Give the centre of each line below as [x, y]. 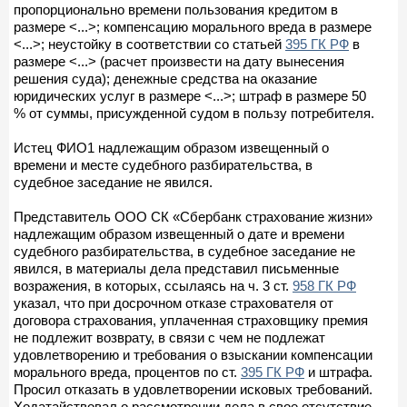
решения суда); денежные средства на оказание [165, 78]
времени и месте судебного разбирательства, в [163, 164]
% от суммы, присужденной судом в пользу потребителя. [194, 113]
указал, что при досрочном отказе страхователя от [174, 303]
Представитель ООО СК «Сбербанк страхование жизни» [193, 216]
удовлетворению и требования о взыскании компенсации [193, 354]
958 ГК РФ [324, 285]
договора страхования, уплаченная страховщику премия [191, 320]
